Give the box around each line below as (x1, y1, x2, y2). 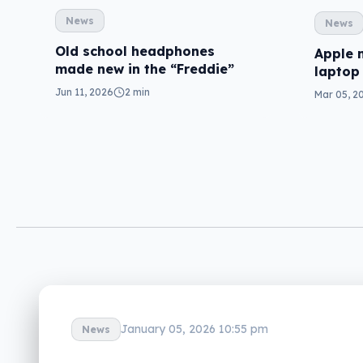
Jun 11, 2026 (55, 86, 113, 99)
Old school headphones (55, 43, 215, 60)
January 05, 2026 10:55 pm (121, 322, 268, 337)
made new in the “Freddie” (55, 61, 234, 78)
